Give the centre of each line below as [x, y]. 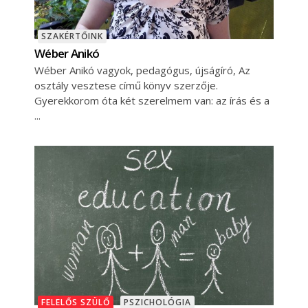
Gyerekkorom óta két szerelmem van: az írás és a [152, 101]
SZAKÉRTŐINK [72, 36]
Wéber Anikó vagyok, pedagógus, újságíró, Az [142, 70]
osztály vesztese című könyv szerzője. [126, 86]
